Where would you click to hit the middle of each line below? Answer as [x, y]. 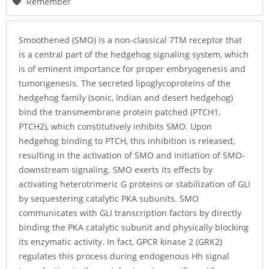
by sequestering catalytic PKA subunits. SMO [109, 199]
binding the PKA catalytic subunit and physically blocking [134, 228]
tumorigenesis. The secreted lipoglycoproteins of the [125, 83]
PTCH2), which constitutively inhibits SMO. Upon [115, 127]
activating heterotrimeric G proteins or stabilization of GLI [134, 184]
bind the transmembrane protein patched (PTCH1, [119, 112]
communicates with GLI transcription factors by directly [130, 213]
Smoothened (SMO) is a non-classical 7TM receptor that [130, 40]
